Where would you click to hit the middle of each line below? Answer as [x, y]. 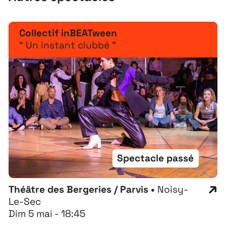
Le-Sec [25, 202]
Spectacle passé [156, 158]
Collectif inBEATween [68, 33]
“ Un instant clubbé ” [68, 45]
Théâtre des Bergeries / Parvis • [83, 190]
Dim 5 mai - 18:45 [47, 214]
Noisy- [173, 190]
